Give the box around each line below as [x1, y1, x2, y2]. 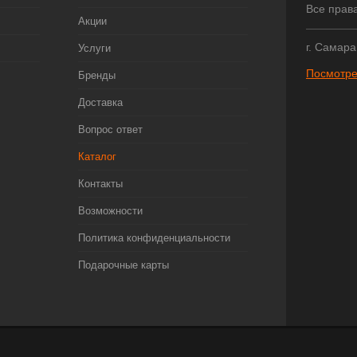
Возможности [77, 205, 143, 217]
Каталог [77, 151, 116, 163]
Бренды [77, 69, 116, 81]
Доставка [77, 96, 123, 108]
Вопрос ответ [77, 124, 143, 135]
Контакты [77, 178, 123, 190]
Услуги [77, 42, 111, 54]
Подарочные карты [77, 259, 169, 271]
